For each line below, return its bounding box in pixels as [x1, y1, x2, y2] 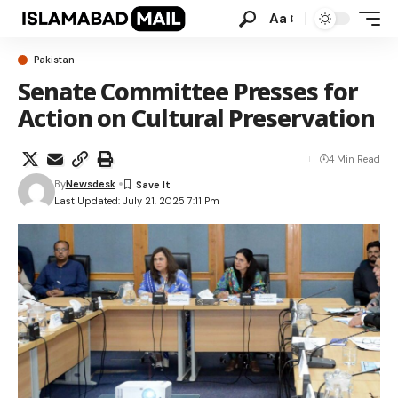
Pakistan [34, 53, 75, 66]
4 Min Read [329, 153, 380, 165]
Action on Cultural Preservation [18, 101, 375, 134]
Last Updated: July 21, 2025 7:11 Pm [53, 194, 219, 207]
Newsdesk [65, 178, 115, 190]
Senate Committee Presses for [18, 75, 358, 107]
